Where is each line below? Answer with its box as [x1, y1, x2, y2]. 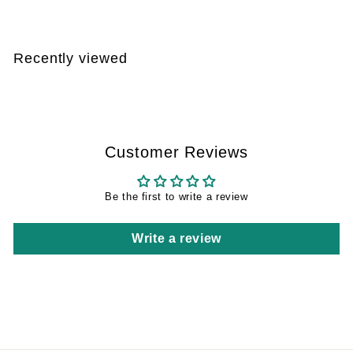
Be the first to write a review [105, 190, 248, 203]
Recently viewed [13, 49, 128, 66]
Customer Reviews [104, 143, 249, 161]
